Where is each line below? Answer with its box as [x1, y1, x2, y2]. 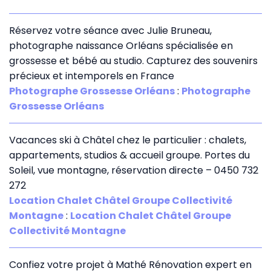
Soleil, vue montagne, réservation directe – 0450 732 [9, 163, 258, 177]
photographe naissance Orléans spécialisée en [9, 38, 233, 53]
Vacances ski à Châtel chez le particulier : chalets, [9, 132, 246, 147]
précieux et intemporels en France [9, 68, 174, 83]
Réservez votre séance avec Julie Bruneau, [9, 23, 212, 38]
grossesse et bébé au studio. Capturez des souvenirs [9, 53, 258, 68]
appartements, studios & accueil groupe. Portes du [9, 148, 250, 162]
